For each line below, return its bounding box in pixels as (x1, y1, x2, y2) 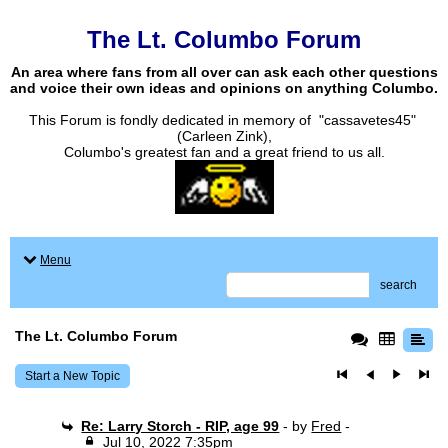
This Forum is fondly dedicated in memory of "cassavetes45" (28, 112, 420, 128)
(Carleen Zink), (176, 128, 272, 144)
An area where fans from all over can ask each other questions (10, 64, 438, 80)
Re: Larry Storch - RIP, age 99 (81, 418, 280, 434)
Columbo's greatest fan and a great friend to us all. (63, 144, 385, 160)
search (380, 278, 417, 292)
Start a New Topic (25, 369, 120, 383)
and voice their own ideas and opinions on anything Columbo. (10, 80, 438, 96)
